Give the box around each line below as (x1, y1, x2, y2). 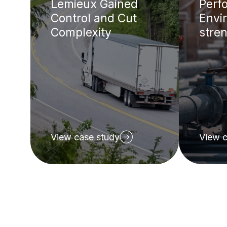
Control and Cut (51, 11, 137, 25)
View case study (51, 132, 120, 143)
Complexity (51, 25, 111, 40)
